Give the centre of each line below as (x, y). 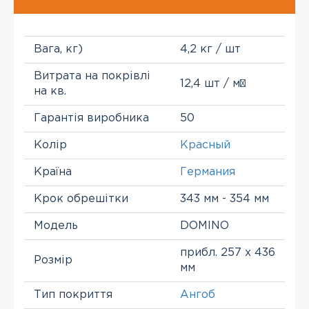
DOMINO (205, 226)
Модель (56, 226)
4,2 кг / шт (210, 49)
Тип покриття (73, 295)
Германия (208, 172)
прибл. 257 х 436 (228, 253)
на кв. (50, 91)
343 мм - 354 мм (225, 199)
